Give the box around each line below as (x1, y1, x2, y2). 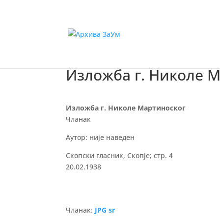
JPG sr (95, 205, 115, 215)
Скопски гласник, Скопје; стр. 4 (66, 151, 173, 160)
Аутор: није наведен (66, 133, 135, 142)
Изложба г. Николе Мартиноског (66, 103, 186, 112)
